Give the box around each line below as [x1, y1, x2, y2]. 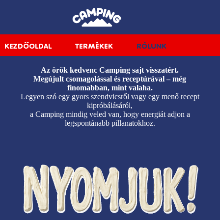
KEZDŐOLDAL [4, 43, 52, 50]
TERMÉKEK [75, 43, 113, 50]
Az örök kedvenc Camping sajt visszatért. [41, 66, 179, 74]
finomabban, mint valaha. [67, 83, 153, 92]
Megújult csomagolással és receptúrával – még [33, 75, 187, 83]
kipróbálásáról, [87, 101, 133, 110]
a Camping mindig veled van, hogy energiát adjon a [29, 110, 190, 118]
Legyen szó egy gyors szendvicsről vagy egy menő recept [20, 92, 199, 101]
